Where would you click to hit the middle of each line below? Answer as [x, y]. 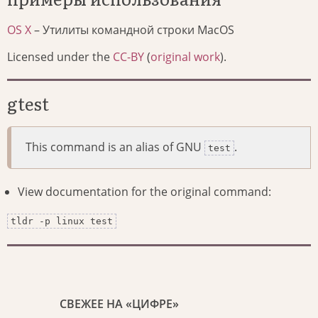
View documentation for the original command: [144, 192]
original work [185, 57]
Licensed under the [60, 57]
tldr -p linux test [62, 221]
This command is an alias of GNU [115, 147]
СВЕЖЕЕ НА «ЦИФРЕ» [119, 304]
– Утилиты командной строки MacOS [133, 30]
